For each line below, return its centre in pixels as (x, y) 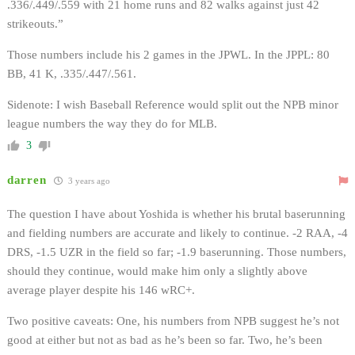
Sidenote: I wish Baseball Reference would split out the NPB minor (173, 104)
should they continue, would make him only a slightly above (157, 271)
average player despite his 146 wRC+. (101, 290)
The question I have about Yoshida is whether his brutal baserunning (176, 214)
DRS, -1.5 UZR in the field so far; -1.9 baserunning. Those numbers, (177, 252)
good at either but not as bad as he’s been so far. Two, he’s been (165, 340)
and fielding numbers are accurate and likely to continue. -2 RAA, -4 (177, 233)
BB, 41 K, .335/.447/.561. (72, 73)
